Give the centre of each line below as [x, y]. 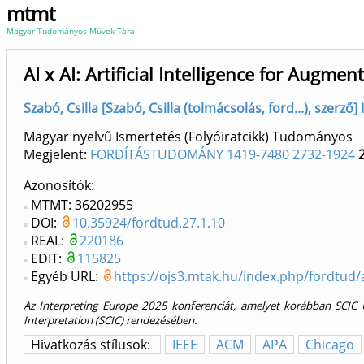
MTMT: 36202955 [82, 205]
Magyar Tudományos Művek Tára [71, 31]
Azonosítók [57, 186]
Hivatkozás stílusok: [92, 345]
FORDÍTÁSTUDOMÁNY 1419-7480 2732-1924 [223, 155]
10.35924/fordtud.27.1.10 [149, 223]
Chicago [330, 345]
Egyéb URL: [66, 277]
